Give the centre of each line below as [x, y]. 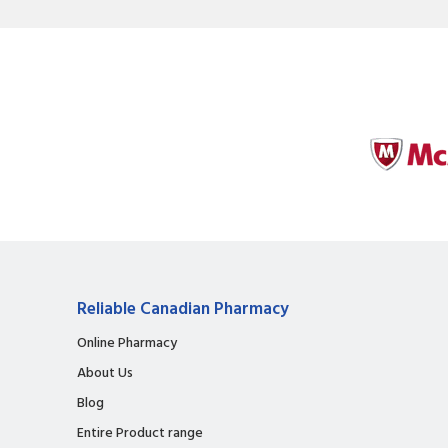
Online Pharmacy [127, 343]
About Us [105, 373]
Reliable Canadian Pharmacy [183, 309]
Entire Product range [140, 433]
